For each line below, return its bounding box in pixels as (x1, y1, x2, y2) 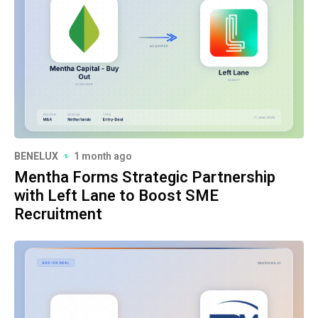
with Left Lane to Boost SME (14, 184, 219, 207)
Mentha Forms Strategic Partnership (14, 165, 275, 189)
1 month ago (74, 148, 132, 164)
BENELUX (14, 148, 58, 164)
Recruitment (14, 202, 102, 226)
